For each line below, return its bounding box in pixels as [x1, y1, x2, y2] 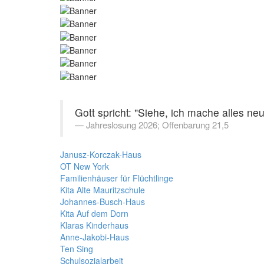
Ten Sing [60, 242, 93, 255]
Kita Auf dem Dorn [60, 207, 128, 219]
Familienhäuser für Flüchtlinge [60, 171, 173, 184]
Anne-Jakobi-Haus [60, 230, 129, 243]
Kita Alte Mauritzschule [60, 183, 145, 196]
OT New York [60, 160, 109, 172]
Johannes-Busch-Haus [60, 195, 145, 207]
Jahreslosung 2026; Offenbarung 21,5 [86, 118, 229, 131]
